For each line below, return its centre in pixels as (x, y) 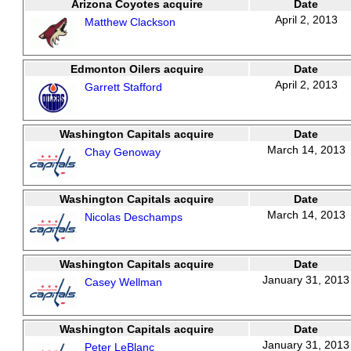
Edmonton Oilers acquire (137, 69)
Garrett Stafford (123, 87)
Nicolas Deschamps (134, 217)
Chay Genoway (123, 152)
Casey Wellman (123, 282)
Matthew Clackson (130, 22)
